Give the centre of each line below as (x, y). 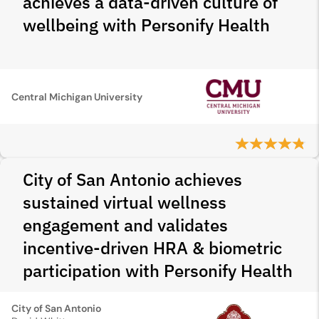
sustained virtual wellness (125, 202)
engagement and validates (125, 225)
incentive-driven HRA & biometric (152, 248)
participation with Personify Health (158, 271)
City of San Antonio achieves (132, 179)
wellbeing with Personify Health (146, 25)
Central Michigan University (77, 96)
